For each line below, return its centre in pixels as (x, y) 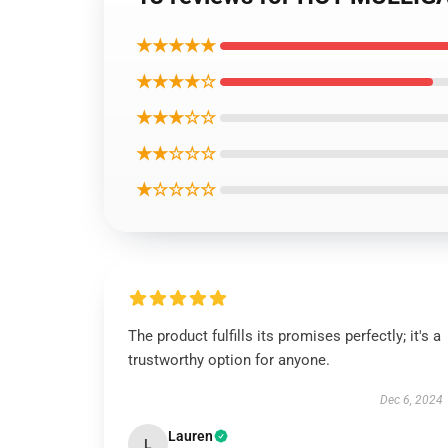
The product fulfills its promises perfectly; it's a (284, 336)
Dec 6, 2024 (411, 400)
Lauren (190, 436)
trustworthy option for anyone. (229, 360)
